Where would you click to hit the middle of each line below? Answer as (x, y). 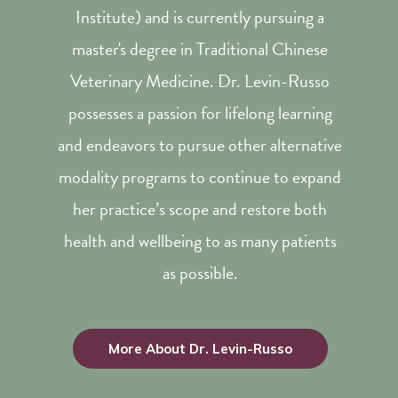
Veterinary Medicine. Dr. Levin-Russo (200, 81)
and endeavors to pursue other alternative (200, 145)
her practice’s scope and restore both (200, 209)
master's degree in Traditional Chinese (200, 49)
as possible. (200, 273)
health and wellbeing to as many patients (200, 241)
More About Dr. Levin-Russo (200, 349)
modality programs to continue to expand (200, 177)
